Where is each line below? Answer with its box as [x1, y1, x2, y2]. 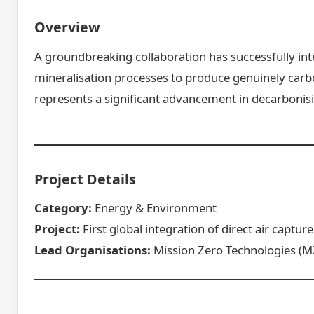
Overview [34, 17, 100, 36]
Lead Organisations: [34, 242, 151, 259]
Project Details [34, 169, 136, 189]
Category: [34, 200, 92, 217]
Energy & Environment [92, 200, 217, 217]
